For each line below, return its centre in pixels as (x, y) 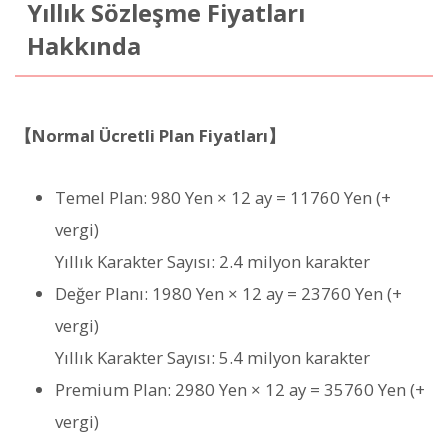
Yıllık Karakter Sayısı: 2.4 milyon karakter (212, 262)
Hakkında (83, 46)
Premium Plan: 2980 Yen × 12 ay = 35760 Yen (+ (240, 390)
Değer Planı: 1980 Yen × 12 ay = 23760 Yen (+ (228, 294)
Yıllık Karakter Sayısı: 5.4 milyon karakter (212, 358)
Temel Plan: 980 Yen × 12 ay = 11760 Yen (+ (223, 198)
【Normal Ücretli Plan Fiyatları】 (150, 135)
